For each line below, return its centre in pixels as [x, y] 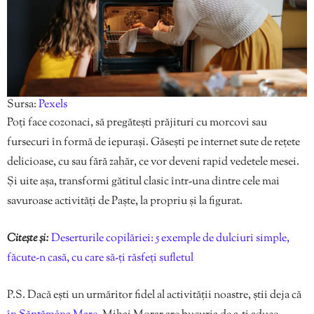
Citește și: [28, 238]
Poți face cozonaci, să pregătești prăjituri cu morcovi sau [137, 123]
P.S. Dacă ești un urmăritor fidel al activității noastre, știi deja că [154, 295]
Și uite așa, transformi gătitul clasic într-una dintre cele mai [143, 182]
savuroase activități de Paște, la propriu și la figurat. [125, 201]
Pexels [53, 104]
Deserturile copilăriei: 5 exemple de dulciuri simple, [169, 238]
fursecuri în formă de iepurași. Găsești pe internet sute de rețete [153, 142]
